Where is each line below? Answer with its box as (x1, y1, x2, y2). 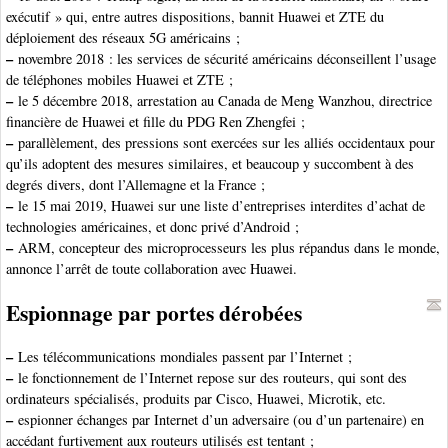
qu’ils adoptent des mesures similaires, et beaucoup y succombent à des (6, 153, 414, 173)
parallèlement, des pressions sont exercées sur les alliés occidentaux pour (13, 132, 435, 152)
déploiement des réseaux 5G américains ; (6, 27, 240, 47)
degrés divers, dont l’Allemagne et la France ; (6, 174, 265, 194)
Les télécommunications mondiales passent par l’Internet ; (13, 346, 352, 366)
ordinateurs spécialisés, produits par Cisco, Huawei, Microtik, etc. (6, 388, 386, 408)
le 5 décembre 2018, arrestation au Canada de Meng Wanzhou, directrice (13, 90, 432, 110)
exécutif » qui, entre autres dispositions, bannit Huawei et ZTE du (6, 6, 384, 26)
